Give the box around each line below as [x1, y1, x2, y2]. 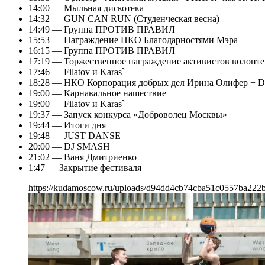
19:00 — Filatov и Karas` [28, 99, 125, 109]
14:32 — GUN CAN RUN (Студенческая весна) [28, 14, 219, 24]
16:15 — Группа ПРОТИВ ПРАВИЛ [28, 46, 175, 56]
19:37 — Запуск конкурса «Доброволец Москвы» [28, 109, 227, 120]
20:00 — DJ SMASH [28, 141, 110, 152]
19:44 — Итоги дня [28, 120, 106, 131]
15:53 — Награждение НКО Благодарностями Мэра [28, 35, 238, 46]
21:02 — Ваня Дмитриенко [28, 152, 137, 163]
